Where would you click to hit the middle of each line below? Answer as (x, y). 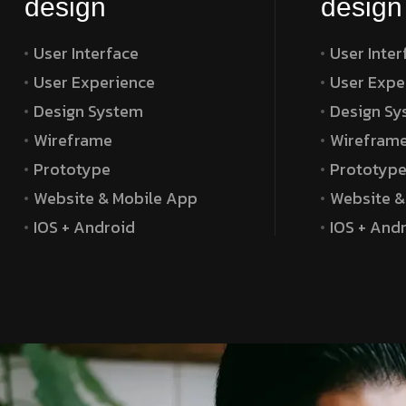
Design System (88, 111)
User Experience (94, 82)
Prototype (72, 169)
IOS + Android (84, 227)
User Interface (86, 53)
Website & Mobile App (116, 198)
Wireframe (73, 140)
